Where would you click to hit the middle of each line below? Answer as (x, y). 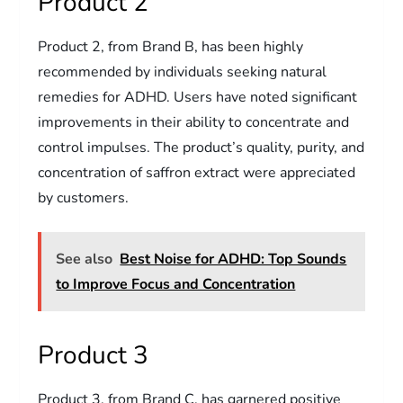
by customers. (84, 197)
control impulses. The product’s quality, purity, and (201, 147)
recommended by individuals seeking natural (183, 72)
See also (85, 259)
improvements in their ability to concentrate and (194, 122)
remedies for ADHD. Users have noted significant (198, 97)
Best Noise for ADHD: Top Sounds (233, 259)
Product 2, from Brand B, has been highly (171, 46)
